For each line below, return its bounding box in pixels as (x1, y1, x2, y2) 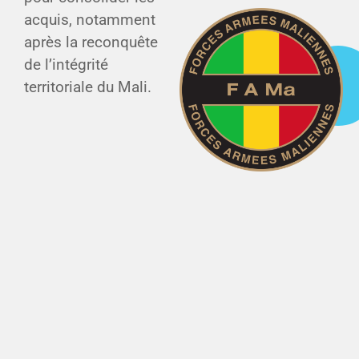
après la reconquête (24, 33, 158, 51)
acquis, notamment (24, 10, 155, 29)
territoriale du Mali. (24, 78, 151, 96)
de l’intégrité (24, 55, 108, 74)
